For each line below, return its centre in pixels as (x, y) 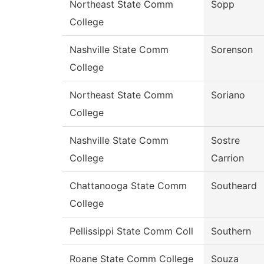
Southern (231, 231)
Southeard (234, 186)
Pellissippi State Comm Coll (131, 231)
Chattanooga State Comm (128, 186)
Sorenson (232, 50)
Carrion (227, 158)
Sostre (225, 141)
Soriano (228, 95)
